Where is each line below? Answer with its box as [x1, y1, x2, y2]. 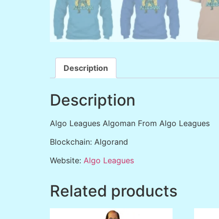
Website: [50, 155, 84, 166]
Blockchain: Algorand [50, 137, 128, 147]
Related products [50, 181, 177, 201]
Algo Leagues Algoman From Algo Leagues [50, 118, 210, 128]
